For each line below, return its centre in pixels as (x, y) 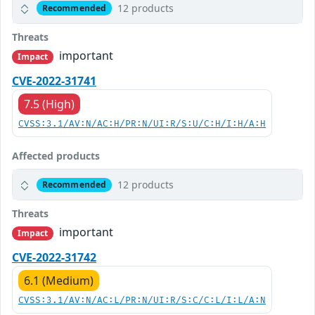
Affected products (56, 156)
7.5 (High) (49, 104)
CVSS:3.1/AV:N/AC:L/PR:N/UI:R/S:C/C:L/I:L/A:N (142, 301)
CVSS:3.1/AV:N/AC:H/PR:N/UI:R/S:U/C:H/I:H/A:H (142, 124)
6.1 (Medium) (59, 281)
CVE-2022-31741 (54, 81)
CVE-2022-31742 (54, 258)
